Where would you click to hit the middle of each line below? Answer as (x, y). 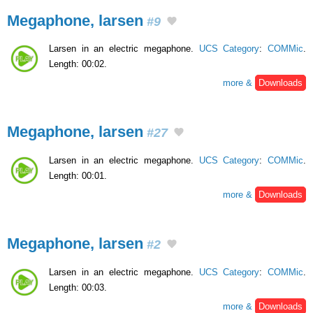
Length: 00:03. (78, 287)
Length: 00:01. (78, 176)
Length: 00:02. (78, 64)
